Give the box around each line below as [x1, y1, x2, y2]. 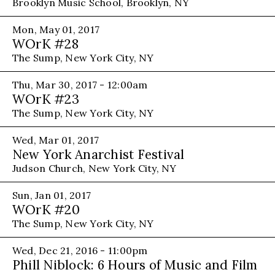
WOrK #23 [12, 90, 79, 107]
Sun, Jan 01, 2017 [12, 188, 91, 201]
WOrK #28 [12, 35, 79, 52]
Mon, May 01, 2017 [12, 23, 100, 36]
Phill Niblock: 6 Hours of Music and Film [12, 256, 258, 273]
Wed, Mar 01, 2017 [12, 133, 99, 146]
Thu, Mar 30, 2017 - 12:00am [12, 78, 148, 91]
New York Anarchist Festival [12, 145, 185, 163]
